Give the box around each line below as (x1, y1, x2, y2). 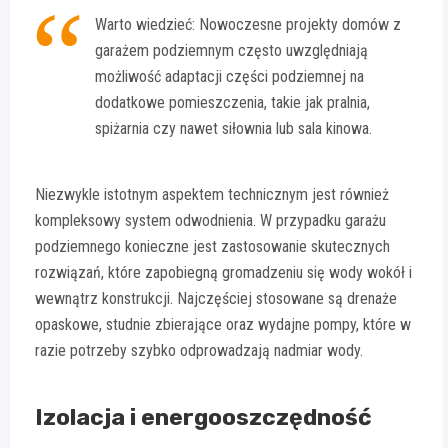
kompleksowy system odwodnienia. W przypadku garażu (35, 211, 386, 231)
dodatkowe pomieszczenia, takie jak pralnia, (95, 93, 370, 113)
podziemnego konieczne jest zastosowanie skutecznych (35, 237, 390, 257)
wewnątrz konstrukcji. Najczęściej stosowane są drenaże (35, 289, 397, 309)
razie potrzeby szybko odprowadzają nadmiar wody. (35, 341, 363, 361)
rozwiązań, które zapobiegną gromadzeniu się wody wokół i (35, 263, 412, 283)
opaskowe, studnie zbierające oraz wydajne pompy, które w (35, 315, 411, 335)
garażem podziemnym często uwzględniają (95, 41, 368, 61)
